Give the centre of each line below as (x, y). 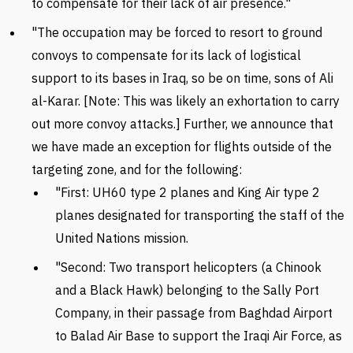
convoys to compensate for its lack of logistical (166, 55)
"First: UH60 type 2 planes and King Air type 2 (188, 192)
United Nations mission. (122, 238)
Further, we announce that (258, 124)
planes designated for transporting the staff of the (200, 215)
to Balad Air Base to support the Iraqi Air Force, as (199, 336)
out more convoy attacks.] (108, 124)
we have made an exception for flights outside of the (182, 147)
